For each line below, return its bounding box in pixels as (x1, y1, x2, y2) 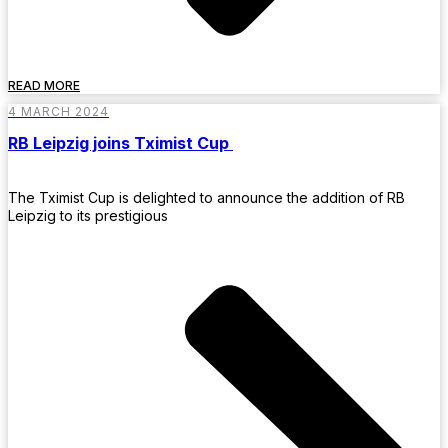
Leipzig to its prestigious (8, 206, 168, 224)
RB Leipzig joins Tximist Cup (8, 133, 233, 154)
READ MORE (8, 78, 80, 94)
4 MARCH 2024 (8, 104, 109, 120)
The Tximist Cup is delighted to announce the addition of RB (8, 188, 405, 206)
